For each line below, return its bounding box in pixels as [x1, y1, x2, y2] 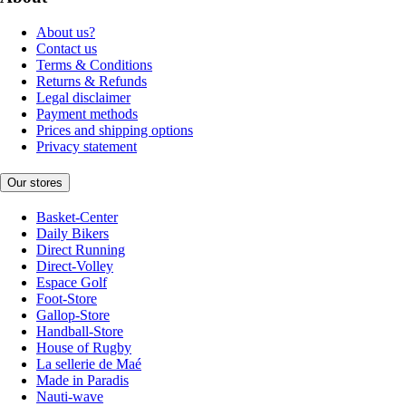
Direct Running [36, 242, 125, 258]
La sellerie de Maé [36, 356, 141, 372]
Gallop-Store [36, 307, 110, 324]
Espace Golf [36, 275, 107, 291]
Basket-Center [36, 209, 118, 226]
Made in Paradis [36, 372, 129, 389]
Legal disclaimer [36, 89, 130, 105]
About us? [36, 24, 95, 40]
